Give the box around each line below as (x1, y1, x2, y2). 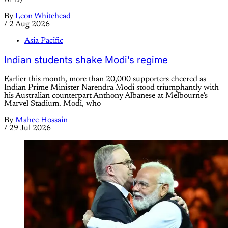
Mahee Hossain (15, 116, 68, 125)
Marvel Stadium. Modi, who (4, 100, 101, 108)
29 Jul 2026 (9, 124, 51, 133)
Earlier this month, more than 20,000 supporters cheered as (4, 75, 206, 84)
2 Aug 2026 (9, 20, 50, 28)
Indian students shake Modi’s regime (4, 54, 168, 66)
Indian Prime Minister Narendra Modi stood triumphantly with (4, 83, 219, 92)
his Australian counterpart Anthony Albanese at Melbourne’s (4, 92, 208, 100)
